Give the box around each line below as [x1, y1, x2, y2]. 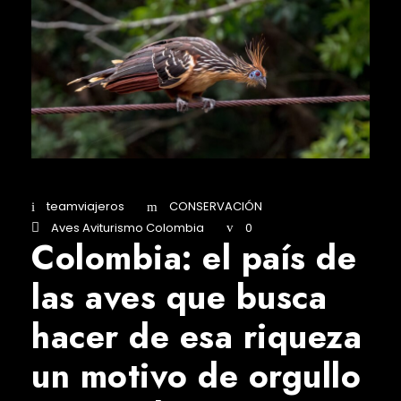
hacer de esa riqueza [31, 312, 362, 362]
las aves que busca [31, 273, 327, 322]
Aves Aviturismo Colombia [51, 218, 204, 236]
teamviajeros [47, 198, 124, 216]
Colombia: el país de [31, 234, 356, 283]
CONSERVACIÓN [169, 198, 262, 216]
